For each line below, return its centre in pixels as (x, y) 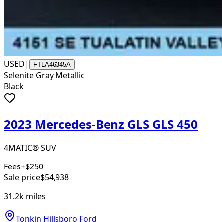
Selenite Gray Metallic (44, 75)
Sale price (22, 177)
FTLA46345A (52, 64)
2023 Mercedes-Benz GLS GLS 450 (101, 124)
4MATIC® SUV (30, 147)
